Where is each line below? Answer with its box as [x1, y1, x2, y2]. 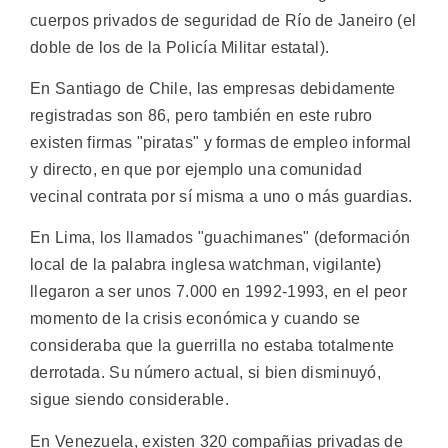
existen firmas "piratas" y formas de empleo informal [30, 133, 412, 151]
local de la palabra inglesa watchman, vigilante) [30, 256, 382, 274]
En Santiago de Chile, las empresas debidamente [30, 79, 396, 97]
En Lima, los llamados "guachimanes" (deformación [30, 229, 411, 247]
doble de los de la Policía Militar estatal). [30, 38, 330, 56]
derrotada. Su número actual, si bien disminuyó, [30, 364, 382, 382]
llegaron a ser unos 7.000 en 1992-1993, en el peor [30, 283, 407, 301]
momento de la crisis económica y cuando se [30, 310, 361, 328]
